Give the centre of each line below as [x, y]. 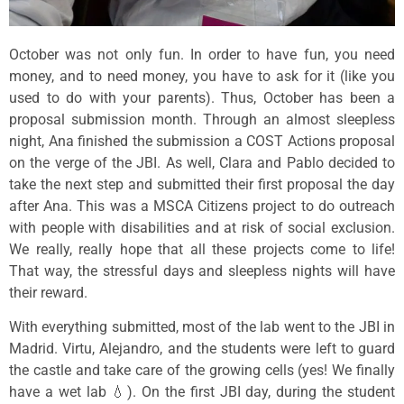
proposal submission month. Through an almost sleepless [202, 119]
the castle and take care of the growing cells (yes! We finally [202, 370]
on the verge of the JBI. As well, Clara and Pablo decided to [202, 162]
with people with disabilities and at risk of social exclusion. [202, 227]
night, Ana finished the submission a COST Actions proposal [202, 141]
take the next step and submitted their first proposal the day [202, 184]
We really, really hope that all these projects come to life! [202, 249]
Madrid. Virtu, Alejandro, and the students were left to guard [202, 348]
